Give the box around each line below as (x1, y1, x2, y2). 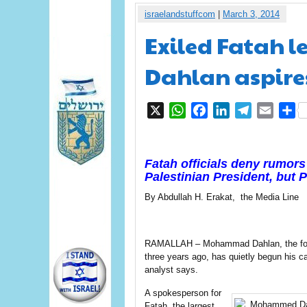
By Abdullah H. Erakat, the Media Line (145, 192, 299, 202)
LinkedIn (230, 104, 271, 116)
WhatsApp (186, 104, 236, 116)
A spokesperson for (145, 288, 221, 298)
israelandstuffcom (145, 9, 215, 19)
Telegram (251, 104, 297, 116)
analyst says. (145, 265, 198, 275)
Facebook (208, 104, 256, 116)
